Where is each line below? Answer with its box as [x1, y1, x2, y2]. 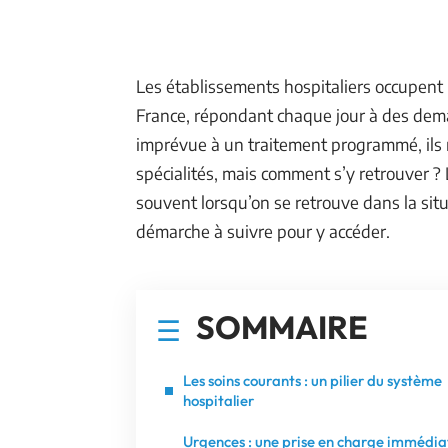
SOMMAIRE [196, 307, 368, 347]
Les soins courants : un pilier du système [183, 371, 442, 390]
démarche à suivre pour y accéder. [136, 220, 390, 242]
